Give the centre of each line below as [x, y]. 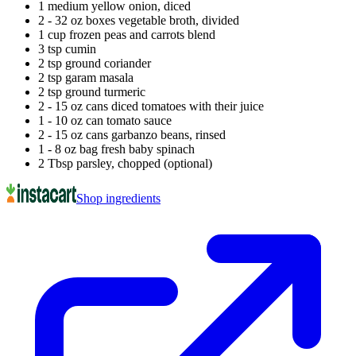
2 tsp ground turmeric [92, 91]
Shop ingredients [118, 198]
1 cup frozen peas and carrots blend [127, 34]
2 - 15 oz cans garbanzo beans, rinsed [132, 134]
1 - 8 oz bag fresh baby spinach [116, 149]
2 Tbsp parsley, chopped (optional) [125, 163]
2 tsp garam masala [86, 77]
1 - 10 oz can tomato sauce [105, 120]
